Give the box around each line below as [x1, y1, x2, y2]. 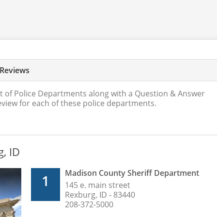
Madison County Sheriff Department [65, 168, 199, 178]
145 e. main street [65, 180, 130, 190]
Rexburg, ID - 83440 [65, 189, 135, 200]
